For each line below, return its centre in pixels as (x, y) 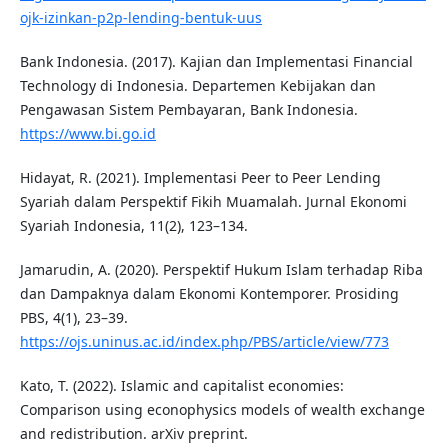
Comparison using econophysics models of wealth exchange (222, 410)
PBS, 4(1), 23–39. (73, 318)
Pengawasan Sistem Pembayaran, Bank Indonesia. (188, 110)
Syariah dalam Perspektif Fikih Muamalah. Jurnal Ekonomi (213, 202)
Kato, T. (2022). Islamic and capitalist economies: (181, 386)
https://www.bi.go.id (87, 134)
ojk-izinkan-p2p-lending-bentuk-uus (140, 18)
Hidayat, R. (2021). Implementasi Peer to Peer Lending (200, 178)
